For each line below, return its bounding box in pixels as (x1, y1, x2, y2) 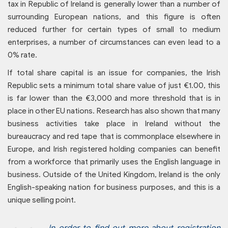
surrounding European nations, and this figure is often (8, 12, 220, 22)
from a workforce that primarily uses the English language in (8, 157, 220, 167)
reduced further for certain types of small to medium (8, 25, 220, 35)
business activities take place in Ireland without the (8, 119, 220, 129)
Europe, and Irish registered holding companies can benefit (8, 145, 220, 154)
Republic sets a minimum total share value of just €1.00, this (8, 81, 220, 91)
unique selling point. (8, 195, 76, 205)
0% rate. (8, 50, 37, 60)
